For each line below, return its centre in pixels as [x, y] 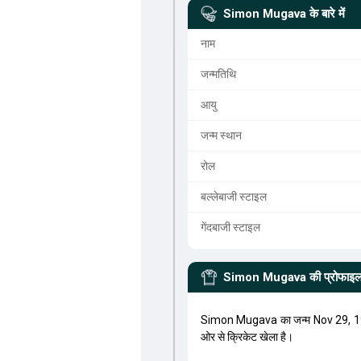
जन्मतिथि [218, 74]
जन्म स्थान [221, 135]
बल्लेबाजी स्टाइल [233, 197]
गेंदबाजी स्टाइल [230, 227]
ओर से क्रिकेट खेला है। [247, 337]
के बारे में [327, 14]
